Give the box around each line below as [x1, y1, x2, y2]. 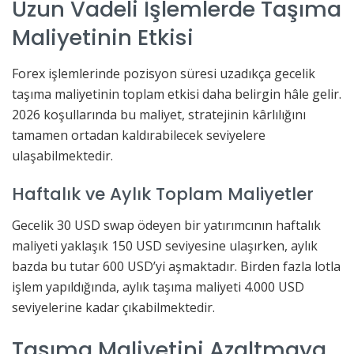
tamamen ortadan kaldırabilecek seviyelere [12, 126, 265, 144]
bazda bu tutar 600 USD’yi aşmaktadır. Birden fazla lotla [12, 258, 341, 276]
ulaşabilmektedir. [12, 146, 113, 164]
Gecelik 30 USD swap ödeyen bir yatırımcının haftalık [12, 217, 321, 235]
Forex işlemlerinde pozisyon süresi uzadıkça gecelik [12, 64, 315, 82]
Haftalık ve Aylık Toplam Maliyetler [12, 182, 314, 207]
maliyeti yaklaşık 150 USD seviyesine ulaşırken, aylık [12, 237, 318, 255]
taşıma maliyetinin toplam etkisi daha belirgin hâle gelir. [12, 85, 341, 103]
